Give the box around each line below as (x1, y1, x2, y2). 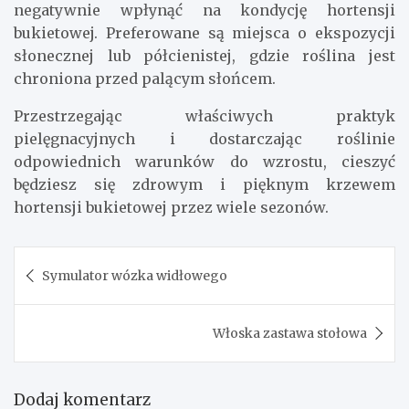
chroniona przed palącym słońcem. (14, 68, 276, 88)
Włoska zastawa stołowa (213, 324, 367, 341)
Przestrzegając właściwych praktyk (14, 106, 395, 125)
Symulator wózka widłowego (42, 267, 227, 284)
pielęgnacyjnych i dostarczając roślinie (14, 129, 395, 148)
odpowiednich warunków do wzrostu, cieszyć (14, 152, 395, 171)
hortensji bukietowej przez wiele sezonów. (14, 197, 329, 216)
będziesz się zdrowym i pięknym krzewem (14, 174, 395, 194)
